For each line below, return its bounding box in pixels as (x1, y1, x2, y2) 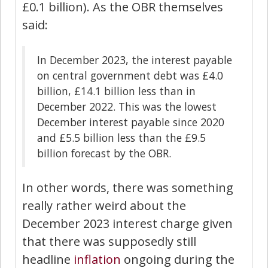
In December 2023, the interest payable (37, 52, 232, 67)
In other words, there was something (22, 179, 233, 196)
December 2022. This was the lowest (37, 99, 217, 114)
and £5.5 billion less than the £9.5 (37, 130, 206, 145)
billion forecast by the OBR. (37, 145, 171, 160)
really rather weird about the (22, 197, 186, 214)
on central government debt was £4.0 (37, 68, 223, 83)
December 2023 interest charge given (22, 215, 233, 232)
